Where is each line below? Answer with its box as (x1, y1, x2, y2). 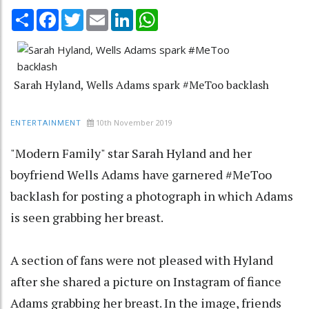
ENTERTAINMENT (10, 118, 81, 128)
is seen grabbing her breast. (10, 208, 163, 226)
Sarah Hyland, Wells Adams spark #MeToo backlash (14, 77, 269, 92)
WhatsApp (158, 7, 207, 21)
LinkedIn (133, 7, 172, 21)
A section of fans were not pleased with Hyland (10, 251, 273, 268)
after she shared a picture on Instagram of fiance (10, 272, 281, 290)
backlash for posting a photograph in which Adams (10, 187, 293, 204)
